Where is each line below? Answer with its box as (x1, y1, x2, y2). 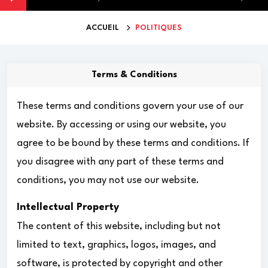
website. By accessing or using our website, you (17, 119, 226, 130)
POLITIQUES (135, 23, 182, 32)
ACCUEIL (86, 23, 119, 32)
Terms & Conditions (91, 70, 177, 80)
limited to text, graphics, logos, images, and (17, 239, 216, 250)
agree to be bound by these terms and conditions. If (17, 138, 249, 148)
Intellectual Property (17, 202, 119, 212)
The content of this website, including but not (17, 221, 221, 232)
